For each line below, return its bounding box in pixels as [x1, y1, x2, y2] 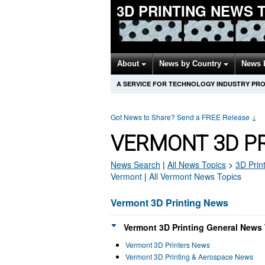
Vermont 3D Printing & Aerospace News [125, 251, 253, 261]
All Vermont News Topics [149, 170, 241, 182]
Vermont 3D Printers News [125, 240, 210, 250]
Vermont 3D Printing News [111, 196, 228, 209]
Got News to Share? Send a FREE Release [111, 112, 251, 122]
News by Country [159, 59, 224, 68]
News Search [111, 159, 160, 170]
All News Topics [167, 159, 226, 170]
